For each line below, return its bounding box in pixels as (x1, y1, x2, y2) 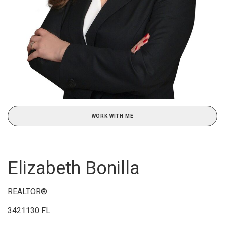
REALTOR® (8, 186, 47, 196)
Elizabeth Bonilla (8, 157, 140, 179)
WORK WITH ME (91, 113, 134, 119)
